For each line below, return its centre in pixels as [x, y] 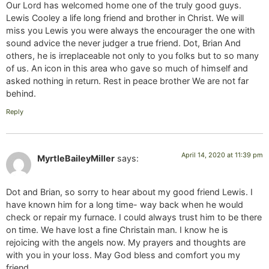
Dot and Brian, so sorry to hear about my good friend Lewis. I [129, 192]
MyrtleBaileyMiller [76, 158]
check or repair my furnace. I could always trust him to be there [134, 217]
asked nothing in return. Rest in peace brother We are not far [127, 81]
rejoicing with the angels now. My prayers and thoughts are [126, 243]
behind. [21, 94]
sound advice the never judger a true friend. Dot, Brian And [123, 43]
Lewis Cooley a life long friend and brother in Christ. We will [125, 18]
